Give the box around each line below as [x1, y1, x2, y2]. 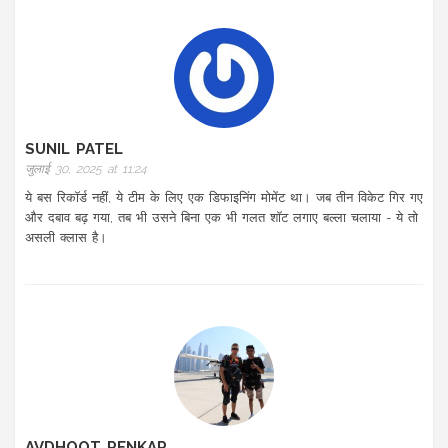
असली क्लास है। [25, 230, 107, 246]
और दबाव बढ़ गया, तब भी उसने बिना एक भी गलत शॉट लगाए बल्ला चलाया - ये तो [25, 210, 418, 226]
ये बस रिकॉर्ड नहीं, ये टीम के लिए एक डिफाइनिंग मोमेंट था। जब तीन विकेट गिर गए [25, 190, 423, 206]
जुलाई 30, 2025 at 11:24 [25, 162, 146, 177]
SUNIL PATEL [25, 140, 123, 159]
